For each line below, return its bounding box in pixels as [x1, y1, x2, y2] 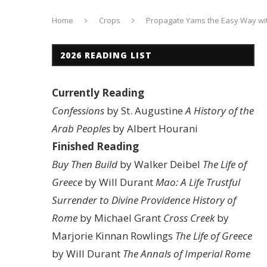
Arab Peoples [52, 122, 110, 135]
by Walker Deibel [117, 157, 203, 171]
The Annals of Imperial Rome [123, 247, 250, 260]
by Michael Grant [77, 211, 163, 225]
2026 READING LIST [60, 49, 152, 61]
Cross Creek [163, 211, 215, 225]
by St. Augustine [104, 104, 185, 117]
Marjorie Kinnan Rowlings [52, 229, 175, 243]
